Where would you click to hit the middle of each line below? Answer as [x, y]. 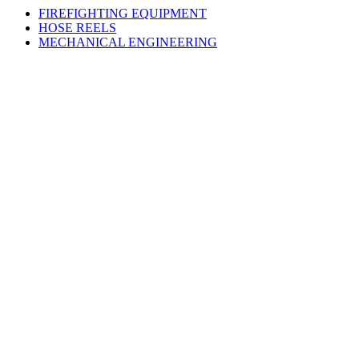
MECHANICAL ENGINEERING [128, 42]
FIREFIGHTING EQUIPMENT [123, 13]
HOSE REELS [77, 28]
